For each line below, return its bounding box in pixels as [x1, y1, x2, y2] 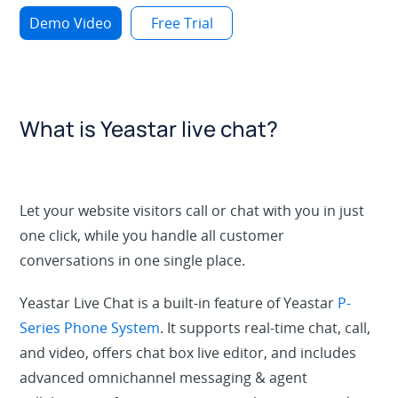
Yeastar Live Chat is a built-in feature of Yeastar [20, 293, 335, 313]
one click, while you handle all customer [20, 226, 285, 245]
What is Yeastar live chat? [20, 114, 279, 143]
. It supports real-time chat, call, [160, 318, 371, 338]
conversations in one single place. [20, 251, 246, 270]
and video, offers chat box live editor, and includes [20, 343, 357, 362]
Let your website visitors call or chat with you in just [20, 201, 365, 220]
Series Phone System [20, 318, 161, 338]
